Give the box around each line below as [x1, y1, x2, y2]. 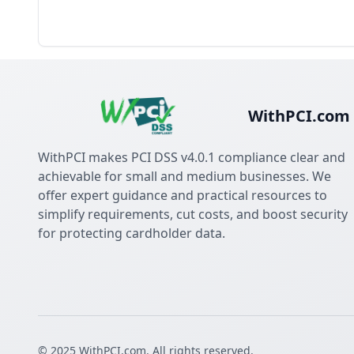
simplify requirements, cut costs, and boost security [38, 205, 348, 223]
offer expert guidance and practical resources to [38, 186, 327, 204]
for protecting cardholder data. [38, 224, 225, 242]
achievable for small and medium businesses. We [38, 168, 331, 185]
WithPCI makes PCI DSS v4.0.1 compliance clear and [38, 149, 345, 166]
